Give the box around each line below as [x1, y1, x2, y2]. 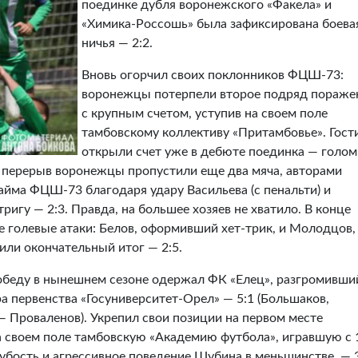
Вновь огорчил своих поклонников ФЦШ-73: [82, 69, 344, 82]
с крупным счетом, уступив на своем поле [82, 107, 328, 120]
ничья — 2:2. [82, 37, 153, 50]
